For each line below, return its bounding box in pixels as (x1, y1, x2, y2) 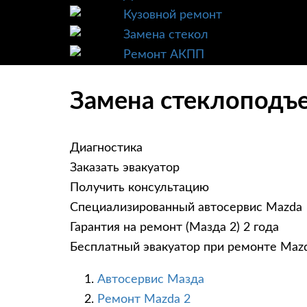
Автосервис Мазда (97, 273, 204, 286)
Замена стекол (123, 29, 208, 41)
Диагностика (70, 142, 143, 155)
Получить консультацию (70, 182, 209, 195)
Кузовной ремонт (123, 9, 222, 21)
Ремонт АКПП (123, 49, 204, 61)
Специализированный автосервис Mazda (70, 201, 302, 214)
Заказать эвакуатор (70, 162, 180, 175)
